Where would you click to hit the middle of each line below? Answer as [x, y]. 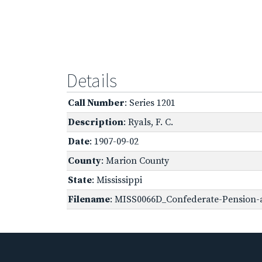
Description [96, 122]
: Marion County [135, 161]
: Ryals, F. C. [148, 122]
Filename [89, 199]
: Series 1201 [150, 103]
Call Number [96, 103]
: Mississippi [117, 180]
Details [92, 80]
